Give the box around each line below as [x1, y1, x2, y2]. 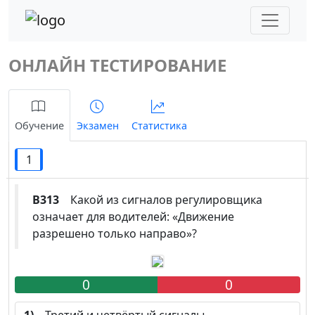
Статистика [131, 118, 187, 132]
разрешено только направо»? [32, 225, 197, 241]
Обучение [15, 118, 64, 132]
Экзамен [77, 118, 119, 132]
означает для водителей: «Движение [32, 208, 234, 224]
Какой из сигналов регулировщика [59, 191, 262, 207]
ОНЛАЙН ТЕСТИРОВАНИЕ [8, 53, 226, 77]
